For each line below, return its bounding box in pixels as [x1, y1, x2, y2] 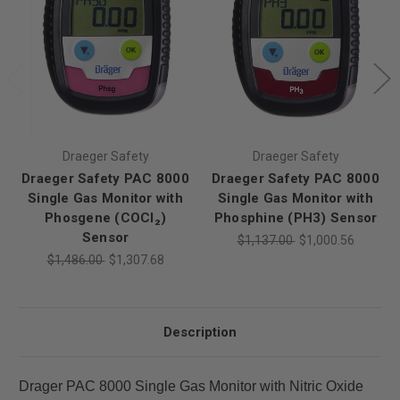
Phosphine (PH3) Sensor [213, 210, 378, 227]
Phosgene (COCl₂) [45, 210, 166, 227]
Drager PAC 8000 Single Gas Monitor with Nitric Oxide [19, 379, 363, 395]
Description [163, 324, 237, 341]
